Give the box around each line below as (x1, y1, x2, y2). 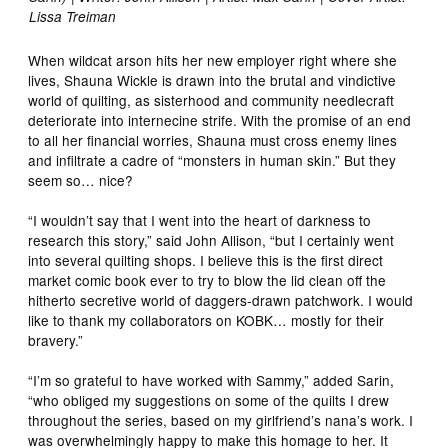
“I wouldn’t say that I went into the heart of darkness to (28, 209, 372, 230)
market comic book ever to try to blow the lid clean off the (28, 269, 387, 290)
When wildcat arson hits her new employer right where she (28, 49, 398, 70)
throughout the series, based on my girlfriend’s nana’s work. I (28, 409, 414, 430)
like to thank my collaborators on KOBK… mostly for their (28, 309, 385, 330)
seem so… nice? (28, 169, 134, 190)
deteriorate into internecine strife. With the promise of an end (28, 109, 412, 130)
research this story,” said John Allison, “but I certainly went (28, 229, 395, 250)
